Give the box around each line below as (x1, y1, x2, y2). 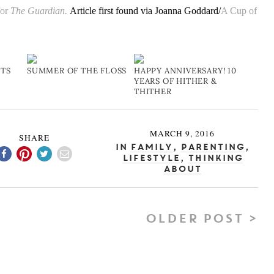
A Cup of (221, 6, 257, 17)
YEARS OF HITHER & (134, 76, 217, 87)
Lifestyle (122, 154, 180, 163)
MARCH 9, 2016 (150, 128, 215, 139)
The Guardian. (10, 6, 67, 17)
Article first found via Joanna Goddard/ (70, 6, 221, 17)
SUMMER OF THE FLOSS (27, 65, 127, 76)
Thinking (187, 154, 243, 163)
